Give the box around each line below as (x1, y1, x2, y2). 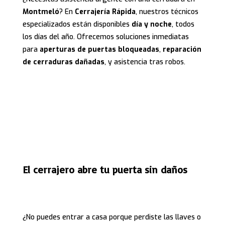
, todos (171, 19, 194, 29)
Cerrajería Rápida (74, 7, 136, 17)
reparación (162, 44, 201, 54)
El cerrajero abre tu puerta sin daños (22, 163, 187, 176)
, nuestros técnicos (135, 7, 198, 17)
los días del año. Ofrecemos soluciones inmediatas (22, 32, 189, 42)
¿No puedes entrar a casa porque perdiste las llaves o (22, 212, 201, 222)
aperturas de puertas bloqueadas (39, 44, 159, 54)
